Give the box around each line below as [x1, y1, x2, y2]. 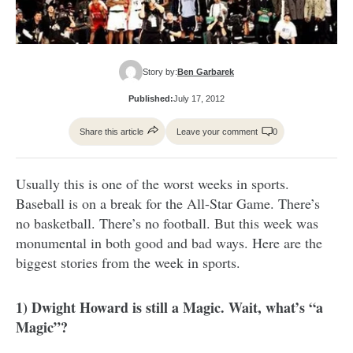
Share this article [80, 126, 143, 136]
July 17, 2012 [173, 93, 225, 103]
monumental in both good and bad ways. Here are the [16, 232, 322, 252]
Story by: [143, 66, 177, 76]
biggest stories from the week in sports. [16, 252, 240, 272]
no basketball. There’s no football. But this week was [16, 213, 318, 232]
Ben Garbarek [177, 66, 234, 76]
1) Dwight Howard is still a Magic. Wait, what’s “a [16, 296, 323, 318]
